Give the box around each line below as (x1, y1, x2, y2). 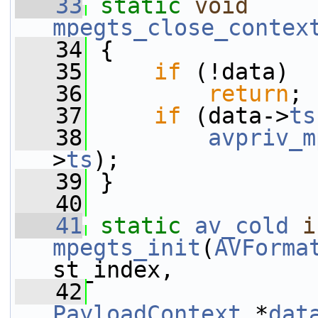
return (208, 81, 289, 106)
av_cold (194, 213, 289, 238)
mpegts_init (53, 235, 201, 261)
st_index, (53, 257, 174, 283)
